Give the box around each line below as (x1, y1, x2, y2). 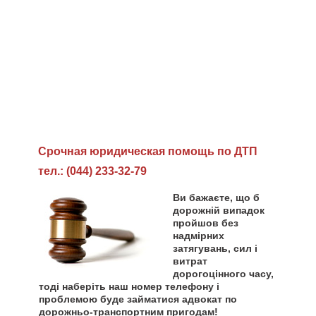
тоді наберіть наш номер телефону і (39, 281, 219, 292)
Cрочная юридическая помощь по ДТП (38, 145, 257, 157)
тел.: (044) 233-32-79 (38, 165, 147, 177)
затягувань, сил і (173, 243, 257, 254)
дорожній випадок (173, 205, 265, 216)
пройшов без (173, 217, 238, 229)
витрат (173, 255, 207, 267)
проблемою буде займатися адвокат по (39, 293, 237, 305)
